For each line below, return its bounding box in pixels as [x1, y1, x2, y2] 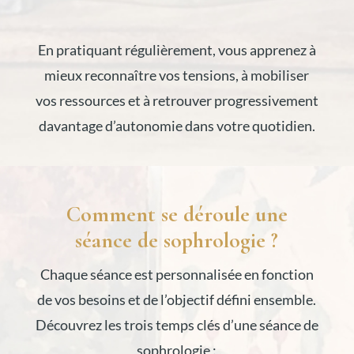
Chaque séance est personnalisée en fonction [40, 265, 314, 283]
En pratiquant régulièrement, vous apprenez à [37, 40, 316, 58]
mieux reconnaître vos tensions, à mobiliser [44, 66, 310, 84]
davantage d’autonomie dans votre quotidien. [38, 116, 315, 134]
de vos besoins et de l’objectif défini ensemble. [37, 290, 317, 308]
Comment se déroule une [66, 200, 288, 228]
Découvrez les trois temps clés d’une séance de [35, 315, 318, 333]
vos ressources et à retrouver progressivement [35, 91, 318, 109]
